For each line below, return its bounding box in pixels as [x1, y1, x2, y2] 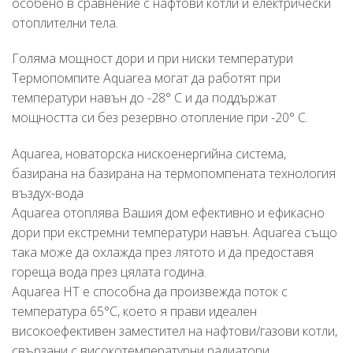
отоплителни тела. [12, 13, 118, 32]
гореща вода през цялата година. [12, 263, 206, 281]
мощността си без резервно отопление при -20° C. [12, 109, 308, 127]
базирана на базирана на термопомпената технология [12, 165, 336, 183]
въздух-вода [12, 184, 84, 203]
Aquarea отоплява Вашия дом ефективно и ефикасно [12, 204, 325, 222]
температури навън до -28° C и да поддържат [12, 89, 277, 107]
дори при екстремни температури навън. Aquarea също [12, 224, 337, 242]
